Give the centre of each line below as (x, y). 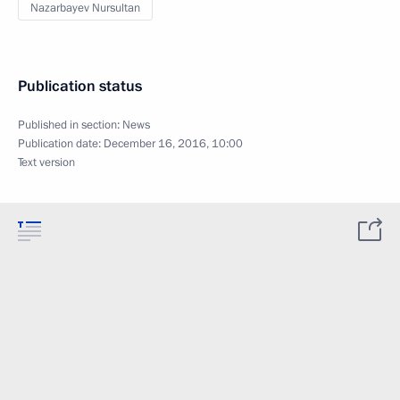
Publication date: (61, 143)
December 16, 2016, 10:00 (173, 143)
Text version (46, 162)
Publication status (80, 86)
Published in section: (70, 125)
